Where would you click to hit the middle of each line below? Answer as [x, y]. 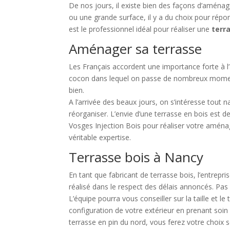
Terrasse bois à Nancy [136, 157]
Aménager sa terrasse [136, 49]
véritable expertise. [100, 137]
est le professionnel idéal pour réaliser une [140, 29]
